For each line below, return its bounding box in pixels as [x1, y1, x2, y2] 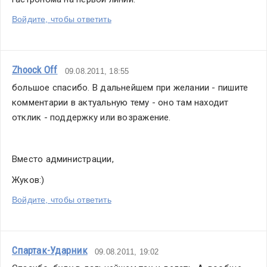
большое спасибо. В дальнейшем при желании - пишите [12, 82, 249, 93]
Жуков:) [12, 175, 45, 185]
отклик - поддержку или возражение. [12, 112, 171, 123]
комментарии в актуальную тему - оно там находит [12, 97, 229, 108]
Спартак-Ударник [12, 244, 88, 256]
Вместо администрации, [12, 154, 114, 164]
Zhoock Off [12, 64, 58, 76]
